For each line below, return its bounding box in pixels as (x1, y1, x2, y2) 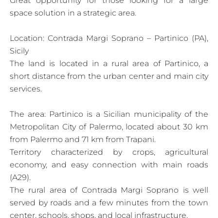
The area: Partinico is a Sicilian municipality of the (10, 109, 208, 119)
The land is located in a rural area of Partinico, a (10, 58, 208, 68)
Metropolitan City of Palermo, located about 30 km (10, 122, 208, 131)
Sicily (10, 46, 29, 55)
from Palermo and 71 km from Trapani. (10, 134, 156, 144)
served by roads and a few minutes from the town (10, 198, 208, 207)
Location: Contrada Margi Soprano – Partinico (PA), (10, 33, 208, 43)
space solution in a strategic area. (10, 8, 136, 18)
